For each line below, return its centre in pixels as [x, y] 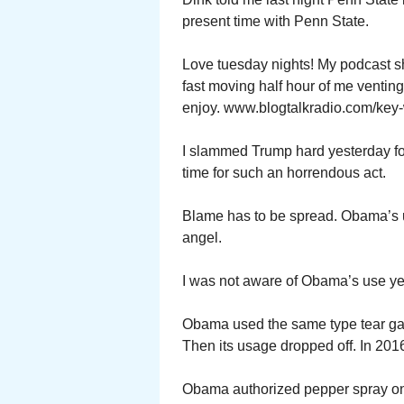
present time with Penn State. [275, 21]
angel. [202, 238]
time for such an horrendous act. [284, 173]
